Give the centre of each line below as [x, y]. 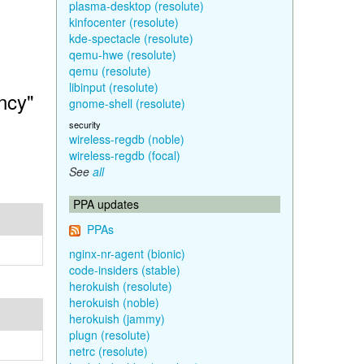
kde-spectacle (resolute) [131, 38]
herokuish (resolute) [120, 286]
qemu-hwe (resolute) [122, 54]
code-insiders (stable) [124, 270]
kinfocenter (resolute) [123, 22]
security [84, 124]
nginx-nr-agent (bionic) [127, 253]
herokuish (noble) [114, 302]
